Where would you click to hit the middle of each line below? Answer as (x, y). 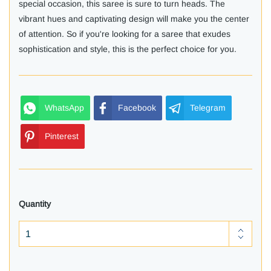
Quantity (35, 204)
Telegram (208, 108)
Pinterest (62, 136)
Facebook (137, 108)
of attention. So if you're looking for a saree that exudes (125, 34)
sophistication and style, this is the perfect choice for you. (128, 49)
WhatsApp (64, 108)
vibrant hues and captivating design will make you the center (134, 19)
